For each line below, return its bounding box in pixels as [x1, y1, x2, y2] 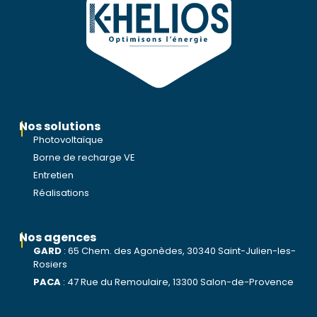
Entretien [33, 168, 74, 183]
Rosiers [33, 258, 67, 272]
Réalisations [33, 186, 89, 200]
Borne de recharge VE [33, 151, 135, 165]
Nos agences [19, 229, 96, 246]
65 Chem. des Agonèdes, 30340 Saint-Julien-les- [68, 244, 296, 258]
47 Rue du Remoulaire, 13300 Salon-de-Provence [67, 275, 294, 289]
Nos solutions [19, 118, 100, 135]
